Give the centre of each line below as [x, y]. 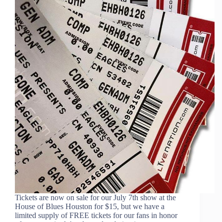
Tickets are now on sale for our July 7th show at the [95, 197]
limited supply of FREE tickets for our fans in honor [96, 215]
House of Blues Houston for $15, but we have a [90, 206]
